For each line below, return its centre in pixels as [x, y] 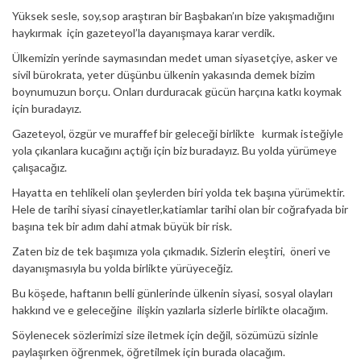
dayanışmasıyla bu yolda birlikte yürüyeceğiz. [122, 268]
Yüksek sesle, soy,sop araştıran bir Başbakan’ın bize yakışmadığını [173, 15]
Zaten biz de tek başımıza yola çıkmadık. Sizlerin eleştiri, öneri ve [171, 251]
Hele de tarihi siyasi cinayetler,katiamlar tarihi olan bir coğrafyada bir [180, 209]
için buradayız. [47, 108]
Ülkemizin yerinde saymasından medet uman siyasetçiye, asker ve [175, 57]
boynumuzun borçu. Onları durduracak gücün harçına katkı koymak [177, 91]
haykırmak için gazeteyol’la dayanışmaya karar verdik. [143, 32]
